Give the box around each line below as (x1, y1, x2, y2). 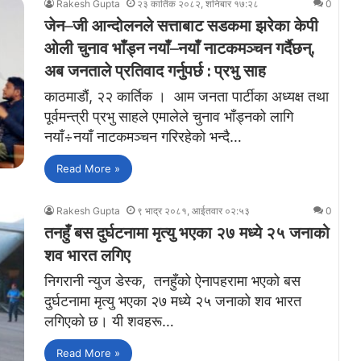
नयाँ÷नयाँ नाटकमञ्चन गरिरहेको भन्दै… (44, 127, 242, 145)
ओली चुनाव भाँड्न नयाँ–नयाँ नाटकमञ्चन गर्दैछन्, (44, 37, 314, 59)
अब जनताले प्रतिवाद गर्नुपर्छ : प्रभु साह (44, 60, 266, 81)
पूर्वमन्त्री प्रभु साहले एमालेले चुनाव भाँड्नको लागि (44, 107, 293, 125)
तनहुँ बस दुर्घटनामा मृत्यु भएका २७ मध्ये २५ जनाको (44, 222, 330, 243)
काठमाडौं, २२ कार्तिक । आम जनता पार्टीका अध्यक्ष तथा (44, 87, 329, 105)
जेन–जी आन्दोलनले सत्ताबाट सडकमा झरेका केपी (44, 15, 318, 36)
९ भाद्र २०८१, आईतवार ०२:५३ (137, 204, 250, 217)
